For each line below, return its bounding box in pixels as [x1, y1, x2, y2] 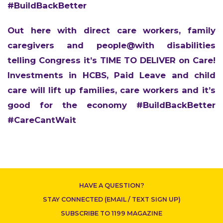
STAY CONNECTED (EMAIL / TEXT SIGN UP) [42, 195, 181, 203]
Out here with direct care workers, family [7, 25, 216, 35]
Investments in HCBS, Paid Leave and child [7, 70, 216, 80]
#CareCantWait [7, 114, 76, 125]
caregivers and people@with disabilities [7, 40, 216, 50]
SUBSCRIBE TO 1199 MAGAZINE [61, 209, 162, 217]
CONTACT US [15, 170, 66, 180]
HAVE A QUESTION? [79, 181, 144, 189]
